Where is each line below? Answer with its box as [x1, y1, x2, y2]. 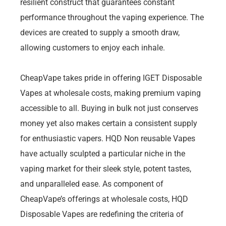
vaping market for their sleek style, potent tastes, [20, 163, 191, 174]
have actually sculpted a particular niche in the [20, 148, 185, 158]
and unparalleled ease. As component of [20, 179, 163, 189]
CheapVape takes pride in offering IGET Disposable [20, 73, 202, 83]
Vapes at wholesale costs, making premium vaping [20, 88, 201, 98]
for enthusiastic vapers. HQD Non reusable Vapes [20, 133, 195, 143]
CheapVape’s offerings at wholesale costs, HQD [20, 194, 188, 204]
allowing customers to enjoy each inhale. [20, 42, 165, 52]
